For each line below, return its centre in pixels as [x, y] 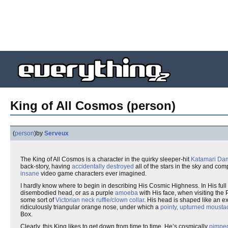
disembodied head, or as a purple [68, 193]
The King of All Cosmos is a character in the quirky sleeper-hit [106, 159]
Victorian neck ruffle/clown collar [100, 200]
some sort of [38, 200]
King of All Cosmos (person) [93, 106]
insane [30, 174]
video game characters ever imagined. [93, 174]
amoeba [126, 193]
